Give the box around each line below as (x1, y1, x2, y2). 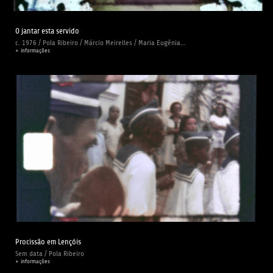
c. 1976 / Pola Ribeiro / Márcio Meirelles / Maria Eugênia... (15, 38, 186, 48)
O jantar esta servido (15, 26, 79, 36)
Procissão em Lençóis (15, 237, 81, 247)
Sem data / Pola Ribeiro (15, 249, 84, 258)
